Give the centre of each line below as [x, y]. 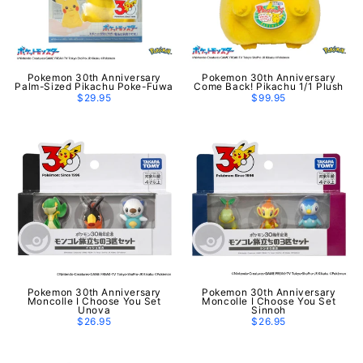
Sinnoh [269, 310]
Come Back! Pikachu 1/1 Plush [269, 86]
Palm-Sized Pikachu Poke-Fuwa [94, 86]
